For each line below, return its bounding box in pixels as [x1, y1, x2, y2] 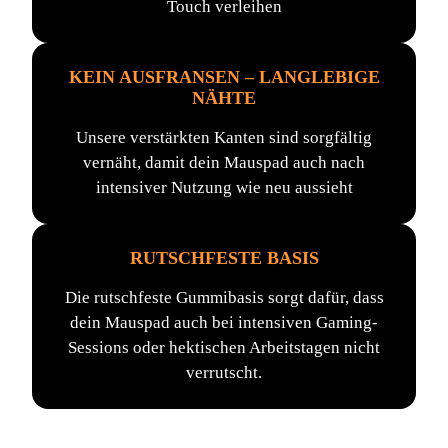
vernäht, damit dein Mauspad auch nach [83, 153, 365, 172]
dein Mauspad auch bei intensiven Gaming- [70, 313, 378, 332]
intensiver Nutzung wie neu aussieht [95, 178, 353, 197]
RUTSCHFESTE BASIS [129, 248, 319, 268]
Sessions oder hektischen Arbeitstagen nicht [68, 338, 380, 357]
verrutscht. [186, 363, 262, 382]
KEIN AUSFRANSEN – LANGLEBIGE [68, 67, 380, 87]
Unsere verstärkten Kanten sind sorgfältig [76, 128, 372, 147]
